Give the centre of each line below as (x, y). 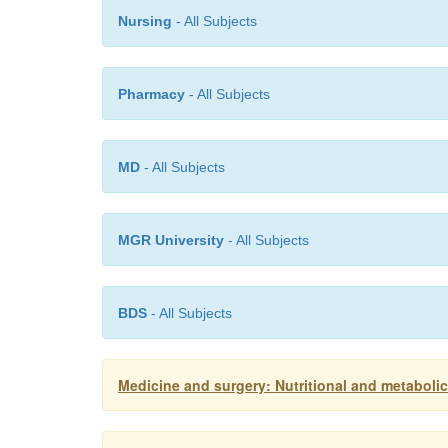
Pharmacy (151, 94)
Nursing (145, 21)
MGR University (171, 240)
